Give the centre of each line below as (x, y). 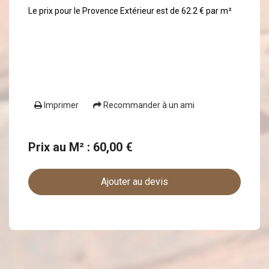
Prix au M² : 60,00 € (81, 147)
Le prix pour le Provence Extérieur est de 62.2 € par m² (130, 11)
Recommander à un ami (148, 105)
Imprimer (61, 105)
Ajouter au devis (134, 182)
